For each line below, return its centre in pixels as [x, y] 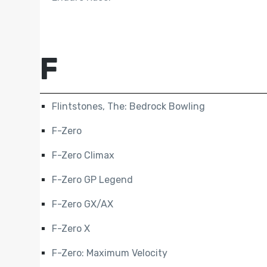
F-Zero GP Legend [93, 180]
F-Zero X [71, 229]
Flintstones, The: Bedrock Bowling [129, 107]
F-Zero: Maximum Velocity [110, 253]
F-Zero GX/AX [83, 204]
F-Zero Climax [83, 156]
